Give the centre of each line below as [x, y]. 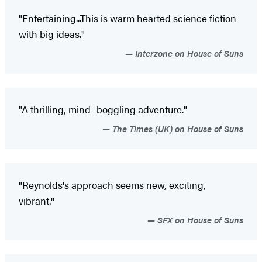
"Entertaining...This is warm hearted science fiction [127, 18]
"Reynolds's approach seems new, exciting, [112, 185]
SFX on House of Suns [199, 219]
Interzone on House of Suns [188, 53]
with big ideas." [52, 34]
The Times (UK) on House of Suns [177, 128]
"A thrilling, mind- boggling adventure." [103, 109]
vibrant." [37, 200]
